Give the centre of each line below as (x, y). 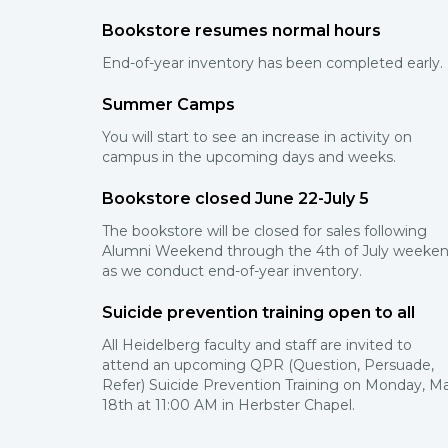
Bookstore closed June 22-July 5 (235, 198)
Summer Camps (168, 104)
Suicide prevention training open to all (258, 312)
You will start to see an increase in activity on (257, 137)
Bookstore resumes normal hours (241, 30)
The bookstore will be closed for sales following (264, 231)
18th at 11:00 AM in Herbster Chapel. (228, 405)
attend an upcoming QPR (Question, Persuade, (268, 365)
